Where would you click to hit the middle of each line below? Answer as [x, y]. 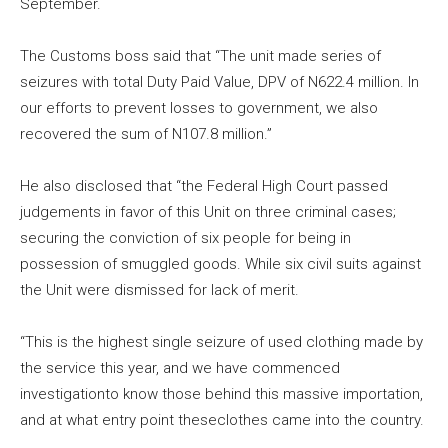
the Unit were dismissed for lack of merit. [159, 290]
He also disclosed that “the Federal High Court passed [204, 186]
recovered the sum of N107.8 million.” [146, 134]
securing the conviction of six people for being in [185, 238]
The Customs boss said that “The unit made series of [200, 56]
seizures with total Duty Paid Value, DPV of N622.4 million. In [219, 82]
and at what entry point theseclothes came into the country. [222, 420]
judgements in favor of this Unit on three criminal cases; [208, 212]
